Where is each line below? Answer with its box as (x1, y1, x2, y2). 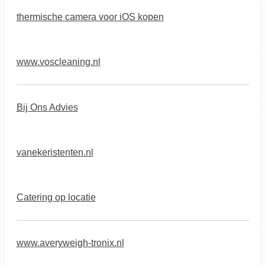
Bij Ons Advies (16, 102, 78, 112)
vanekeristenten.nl (16, 147, 93, 157)
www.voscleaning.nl (16, 57, 101, 67)
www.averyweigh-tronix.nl (16, 238, 124, 248)
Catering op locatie (16, 192, 96, 202)
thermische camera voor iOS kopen (16, 12, 164, 22)
